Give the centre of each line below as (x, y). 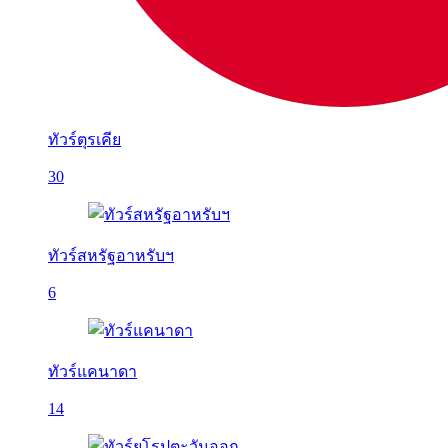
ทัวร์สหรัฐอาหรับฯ (111, 255)
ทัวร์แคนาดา (92, 371)
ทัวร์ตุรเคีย (84, 139)
